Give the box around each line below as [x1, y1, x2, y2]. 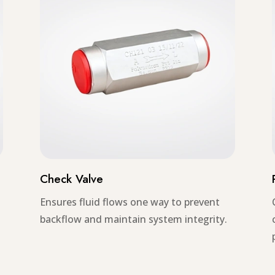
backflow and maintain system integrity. [39, 212, 227, 227]
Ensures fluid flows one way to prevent [39, 195, 220, 209]
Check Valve [39, 171, 103, 188]
